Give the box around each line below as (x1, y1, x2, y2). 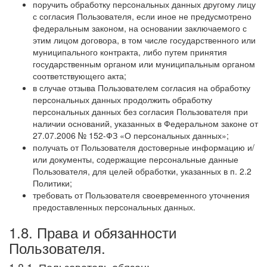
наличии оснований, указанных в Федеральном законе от (33, 117, 258, 129)
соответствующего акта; (33, 69, 126, 82)
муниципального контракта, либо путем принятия (33, 45, 227, 58)
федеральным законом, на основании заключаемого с (33, 21, 247, 34)
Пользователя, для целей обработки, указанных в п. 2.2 (33, 164, 252, 177)
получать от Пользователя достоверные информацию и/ (33, 141, 254, 153)
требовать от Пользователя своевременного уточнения (33, 188, 250, 201)
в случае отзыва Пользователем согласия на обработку (33, 81, 250, 94)
